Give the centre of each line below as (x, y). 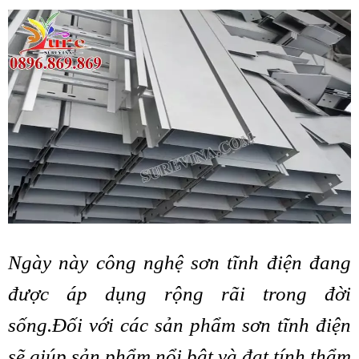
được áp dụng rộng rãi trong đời (179, 294)
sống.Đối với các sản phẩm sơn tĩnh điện (179, 325)
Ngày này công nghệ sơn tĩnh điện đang (179, 262)
